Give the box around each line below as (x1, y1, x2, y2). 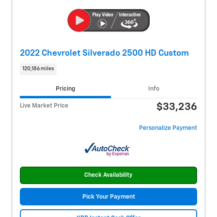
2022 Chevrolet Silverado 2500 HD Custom (20, 49, 189, 58)
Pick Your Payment (82, 193, 135, 200)
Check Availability (84, 172, 133, 179)
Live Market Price (20, 102, 68, 109)
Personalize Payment (139, 124, 197, 131)
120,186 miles (22, 66, 54, 72)
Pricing (55, 86, 75, 93)
